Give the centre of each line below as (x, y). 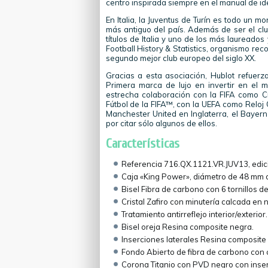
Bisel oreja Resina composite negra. (187, 227)
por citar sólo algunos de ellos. (161, 123)
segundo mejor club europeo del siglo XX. (181, 58)
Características (142, 144)
